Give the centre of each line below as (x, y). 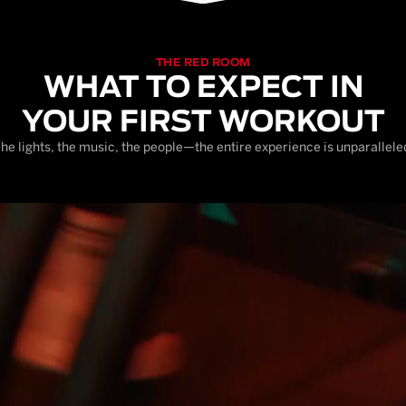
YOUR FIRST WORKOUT (203, 122)
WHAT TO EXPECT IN (203, 88)
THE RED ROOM (203, 63)
